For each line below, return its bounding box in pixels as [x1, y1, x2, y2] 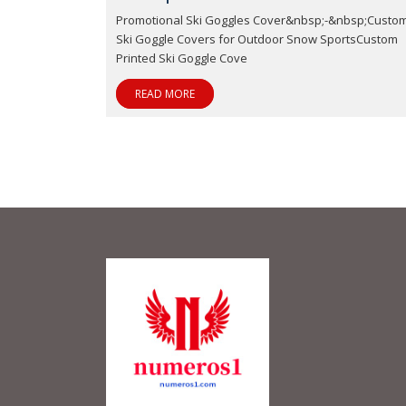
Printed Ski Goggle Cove [116, 50, 247, 66]
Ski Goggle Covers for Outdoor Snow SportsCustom [116, 31, 398, 47]
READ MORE [135, 86, 195, 101]
